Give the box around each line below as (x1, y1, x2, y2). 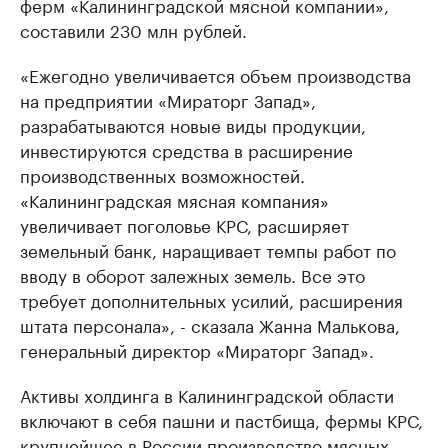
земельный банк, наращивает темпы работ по (20, 236, 396, 262)
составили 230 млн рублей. (20, 16, 247, 42)
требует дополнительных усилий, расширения (20, 286, 403, 312)
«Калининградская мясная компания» (20, 186, 329, 212)
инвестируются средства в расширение (20, 136, 353, 162)
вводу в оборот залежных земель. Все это (20, 261, 365, 287)
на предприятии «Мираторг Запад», (20, 86, 316, 112)
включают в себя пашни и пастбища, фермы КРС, (20, 406, 423, 432)
